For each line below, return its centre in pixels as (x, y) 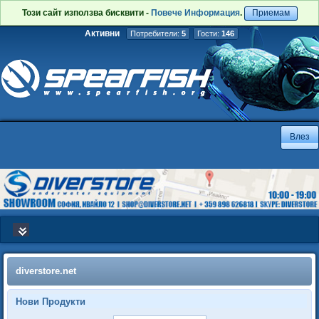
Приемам (271, 13)
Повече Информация (195, 13)
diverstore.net (46, 271)
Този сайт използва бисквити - (86, 13)
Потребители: (156, 33)
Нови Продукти (51, 302)
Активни (102, 33)
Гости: (209, 33)
